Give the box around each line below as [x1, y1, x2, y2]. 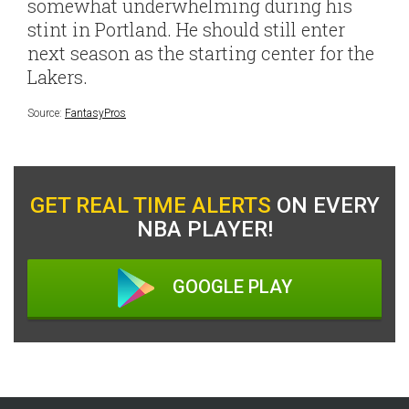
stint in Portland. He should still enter [27, 17, 345, 41]
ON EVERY [270, 193, 380, 218]
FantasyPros [65, 107, 126, 120]
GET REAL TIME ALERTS [29, 193, 271, 218]
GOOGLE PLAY [172, 276, 292, 299]
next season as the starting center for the [27, 41, 374, 65]
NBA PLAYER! [136, 216, 273, 242]
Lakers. [27, 65, 88, 89]
